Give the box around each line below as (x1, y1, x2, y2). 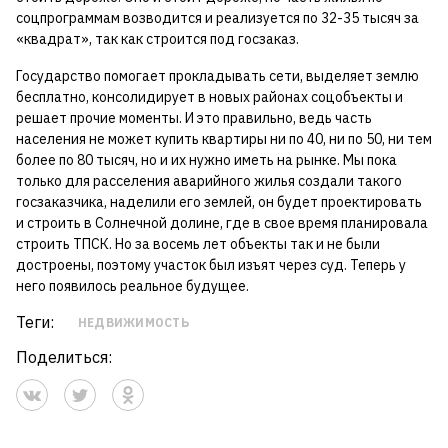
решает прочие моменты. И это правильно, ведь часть (16, 108, 372, 127)
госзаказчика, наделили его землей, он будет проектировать (16, 192, 422, 211)
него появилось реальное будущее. (16, 276, 255, 295)
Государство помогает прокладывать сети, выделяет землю (16, 66, 419, 85)
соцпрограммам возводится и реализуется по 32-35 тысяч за (16, 8, 419, 27)
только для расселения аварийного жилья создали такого (16, 171, 402, 190)
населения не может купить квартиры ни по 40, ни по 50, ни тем (16, 129, 432, 148)
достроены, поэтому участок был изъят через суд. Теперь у (16, 255, 406, 274)
